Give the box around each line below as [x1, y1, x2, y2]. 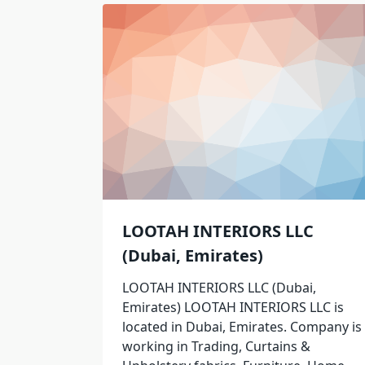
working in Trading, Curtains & [122, 337, 310, 356]
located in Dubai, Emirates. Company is [122, 318, 362, 336]
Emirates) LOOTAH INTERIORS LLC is [122, 298, 344, 317]
